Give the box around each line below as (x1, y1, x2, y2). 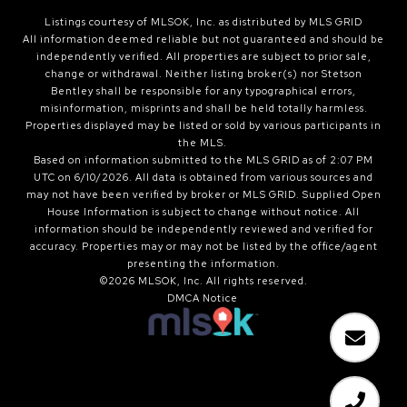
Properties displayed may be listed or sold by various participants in (25, 119, 382, 133)
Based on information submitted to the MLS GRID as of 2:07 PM (34, 154, 373, 167)
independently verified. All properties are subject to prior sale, (35, 50, 372, 64)
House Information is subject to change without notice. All (47, 205, 360, 219)
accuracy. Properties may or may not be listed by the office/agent (29, 240, 378, 253)
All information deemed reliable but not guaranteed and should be (23, 33, 384, 46)
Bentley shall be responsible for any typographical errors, (51, 84, 356, 98)
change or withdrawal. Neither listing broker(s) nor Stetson (45, 67, 362, 81)
